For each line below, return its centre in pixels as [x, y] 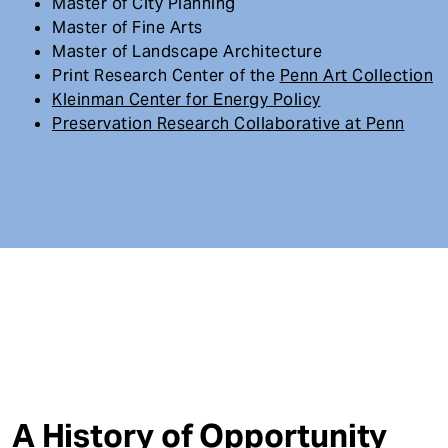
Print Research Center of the [166, 75]
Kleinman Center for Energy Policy [186, 99]
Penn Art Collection [356, 75]
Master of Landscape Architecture [187, 51]
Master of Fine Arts [127, 27]
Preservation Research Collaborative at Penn [228, 123]
